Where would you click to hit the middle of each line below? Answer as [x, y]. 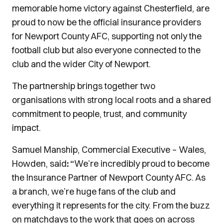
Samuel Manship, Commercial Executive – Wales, [109, 150]
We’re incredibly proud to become [142, 164]
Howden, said [39, 164]
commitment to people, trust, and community [99, 114]
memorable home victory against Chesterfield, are [111, 8]
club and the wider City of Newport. [81, 64]
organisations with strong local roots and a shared [111, 100]
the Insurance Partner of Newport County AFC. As [109, 177]
